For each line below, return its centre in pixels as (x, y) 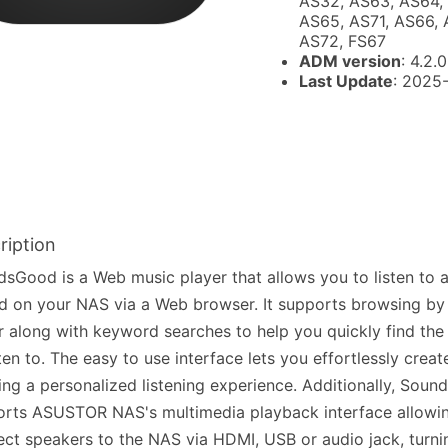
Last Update (346, 81)
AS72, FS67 (342, 41)
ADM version (350, 61)
